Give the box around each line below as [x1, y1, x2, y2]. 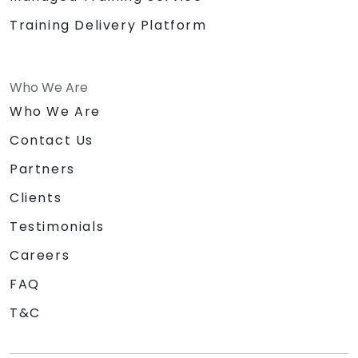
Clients [10, 189, 62, 208]
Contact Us [10, 131, 93, 150]
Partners [10, 160, 75, 179]
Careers [10, 246, 70, 265]
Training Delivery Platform [10, 16, 207, 35]
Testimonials [10, 217, 105, 237]
